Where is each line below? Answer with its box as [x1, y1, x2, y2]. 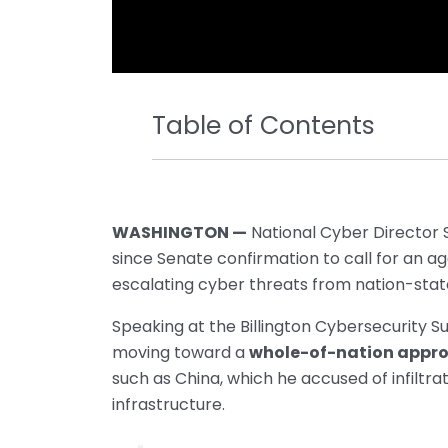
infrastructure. [112, 393, 225, 417]
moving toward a [112, 341, 249, 365]
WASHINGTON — [112, 221, 247, 245]
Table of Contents [152, 108, 375, 144]
